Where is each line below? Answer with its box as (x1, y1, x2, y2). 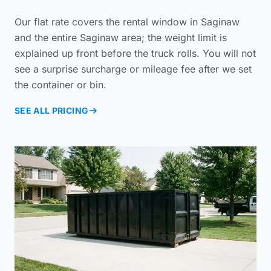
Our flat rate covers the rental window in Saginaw (15, 15, 240, 28)
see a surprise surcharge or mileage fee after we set (15, 62, 252, 75)
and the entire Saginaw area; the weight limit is (15, 31, 227, 44)
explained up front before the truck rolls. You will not (15, 47, 256, 59)
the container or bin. (15, 78, 106, 91)
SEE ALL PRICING (15, 105, 89, 116)
